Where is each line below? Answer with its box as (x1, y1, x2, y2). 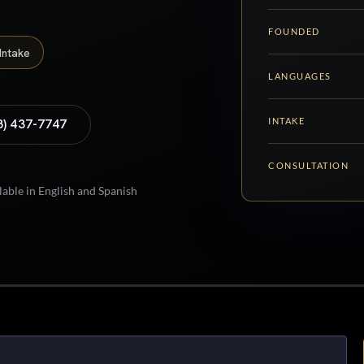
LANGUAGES (268, 71, 331, 82)
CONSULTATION (268, 160, 349, 171)
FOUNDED (268, 26, 320, 37)
